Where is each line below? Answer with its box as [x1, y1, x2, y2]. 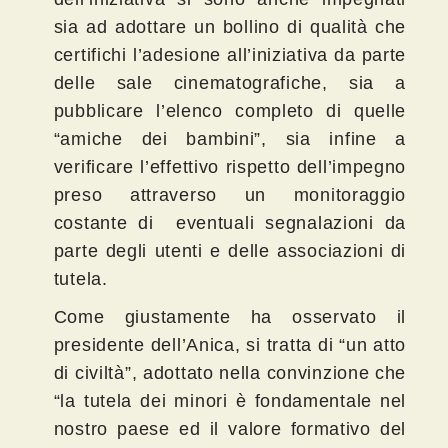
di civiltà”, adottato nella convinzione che [53, 362, 407, 383]
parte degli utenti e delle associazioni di [53, 240, 407, 261]
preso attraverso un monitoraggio [53, 184, 407, 205]
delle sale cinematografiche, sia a [53, 72, 407, 93]
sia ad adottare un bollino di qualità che [53, 16, 407, 37]
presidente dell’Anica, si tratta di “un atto [53, 334, 407, 355]
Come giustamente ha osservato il [53, 306, 407, 327]
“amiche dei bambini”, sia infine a [53, 128, 407, 149]
